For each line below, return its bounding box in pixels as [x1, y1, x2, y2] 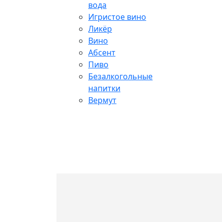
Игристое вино [88, 11, 146, 22]
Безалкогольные [88, 71, 153, 82]
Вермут [88, 95, 116, 106]
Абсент [88, 47, 115, 58]
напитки [88, 83, 120, 94]
